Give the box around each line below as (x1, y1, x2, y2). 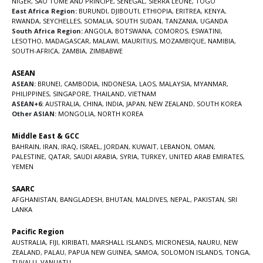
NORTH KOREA (97, 109, 143, 118)
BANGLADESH (60, 194, 102, 204)
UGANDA (200, 16, 228, 25)
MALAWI (93, 36, 118, 45)
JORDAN (104, 141, 129, 151)
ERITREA (176, 6, 201, 15)
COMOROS (154, 26, 188, 35)
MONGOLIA (58, 109, 94, 118)
